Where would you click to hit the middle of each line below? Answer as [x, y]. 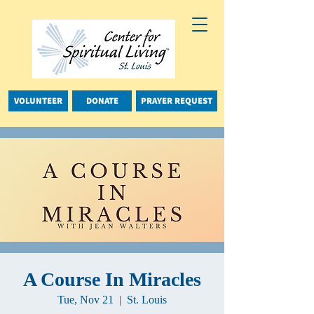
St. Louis [147, 300]
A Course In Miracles [112, 279]
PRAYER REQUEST [177, 101]
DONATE [102, 101]
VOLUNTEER [38, 101]
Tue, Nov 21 [86, 300]
